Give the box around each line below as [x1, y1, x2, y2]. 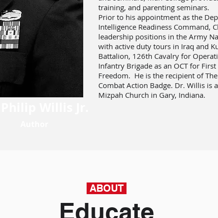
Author [20, 119, 48, 129]
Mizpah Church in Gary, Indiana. [98, 90, 207, 100]
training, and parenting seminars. [98, 2, 209, 12]
